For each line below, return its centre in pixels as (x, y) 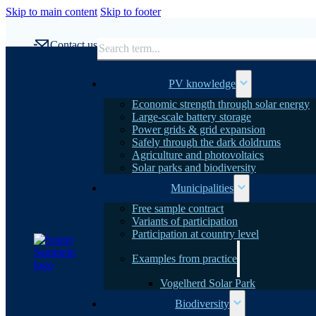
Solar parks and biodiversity (194, 167)
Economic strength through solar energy (221, 104)
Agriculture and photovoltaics (198, 154)
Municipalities (202, 188)
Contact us (73, 45)
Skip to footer (130, 12)
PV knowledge (202, 83)
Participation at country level (195, 233)
